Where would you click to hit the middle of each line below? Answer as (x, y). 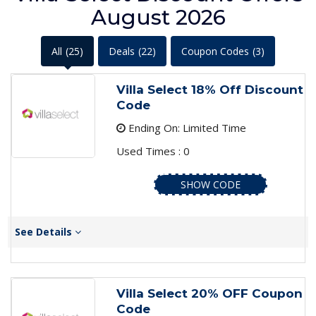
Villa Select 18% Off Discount (209, 90)
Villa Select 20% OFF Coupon (209, 294)
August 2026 (158, 18)
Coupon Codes (215, 51)
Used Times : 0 (153, 151)
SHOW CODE (210, 185)
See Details (45, 232)
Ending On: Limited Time (186, 128)
